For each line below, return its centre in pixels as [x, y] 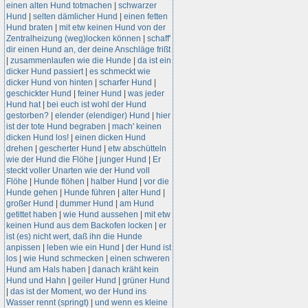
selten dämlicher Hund [75, 16]
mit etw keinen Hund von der [112, 27]
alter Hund [141, 192]
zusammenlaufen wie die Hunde [71, 60]
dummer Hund [87, 203]
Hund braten [30, 27]
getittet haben [32, 214]
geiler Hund [94, 280]
